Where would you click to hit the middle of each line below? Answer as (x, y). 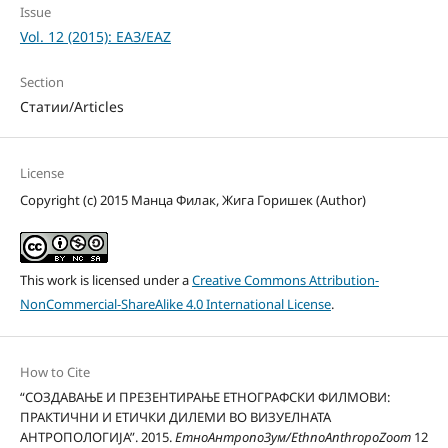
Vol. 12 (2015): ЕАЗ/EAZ (95, 37)
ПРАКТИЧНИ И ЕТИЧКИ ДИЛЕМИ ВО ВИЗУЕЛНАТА (175, 417)
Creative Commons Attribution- (285, 280)
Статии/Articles (71, 107)
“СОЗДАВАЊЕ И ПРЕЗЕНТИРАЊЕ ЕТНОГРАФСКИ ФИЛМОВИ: (204, 397)
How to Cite (54, 372)
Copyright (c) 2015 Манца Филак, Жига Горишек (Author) (192, 200)
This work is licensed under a (105, 280)
